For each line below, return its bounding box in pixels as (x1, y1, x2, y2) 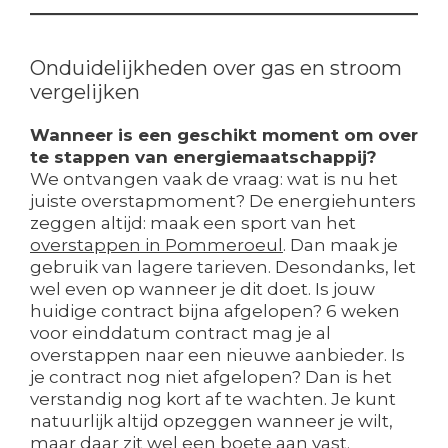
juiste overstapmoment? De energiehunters (30, 191, 416, 212)
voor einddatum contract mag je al (30, 323, 331, 344)
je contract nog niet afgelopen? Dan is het (30, 367, 392, 388)
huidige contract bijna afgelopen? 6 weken (30, 301, 400, 322)
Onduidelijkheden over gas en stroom (30, 56, 402, 81)
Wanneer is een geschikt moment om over (30, 125, 418, 146)
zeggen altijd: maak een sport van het (30, 213, 356, 234)
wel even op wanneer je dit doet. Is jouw (30, 279, 375, 300)
